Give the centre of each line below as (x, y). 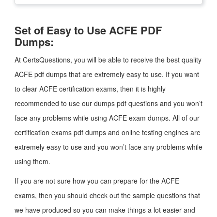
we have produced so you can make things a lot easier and (105, 210)
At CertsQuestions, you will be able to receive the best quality (108, 60)
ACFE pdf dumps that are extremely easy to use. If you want (107, 74)
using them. (32, 161)
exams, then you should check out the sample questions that (107, 195)
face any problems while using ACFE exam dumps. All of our (107, 118)
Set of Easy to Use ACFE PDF (88, 30)
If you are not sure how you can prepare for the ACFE (97, 181)
